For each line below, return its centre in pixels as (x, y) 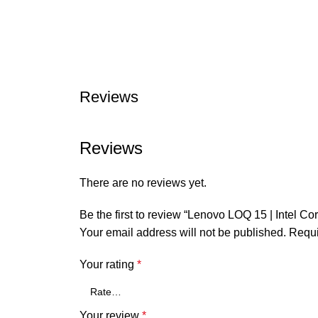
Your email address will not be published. (183, 232)
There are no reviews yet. (143, 183)
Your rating (108, 264)
